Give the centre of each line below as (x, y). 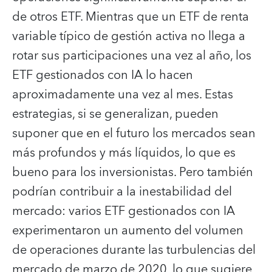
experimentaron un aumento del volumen (128, 230)
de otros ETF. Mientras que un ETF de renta (131, 17)
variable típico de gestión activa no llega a (129, 36)
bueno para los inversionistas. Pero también (133, 172)
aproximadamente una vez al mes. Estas (123, 94)
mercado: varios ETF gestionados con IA (124, 211)
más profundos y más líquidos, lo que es (124, 153)
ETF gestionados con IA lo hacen (103, 75)
